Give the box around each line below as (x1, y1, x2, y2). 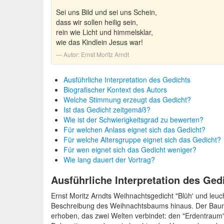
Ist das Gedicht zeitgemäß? (63, 104, 150, 114)
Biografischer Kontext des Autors (63, 84, 167, 94)
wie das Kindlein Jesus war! (56, 37, 143, 47)
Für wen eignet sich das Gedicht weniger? (63, 144, 196, 154)
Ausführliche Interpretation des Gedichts (63, 74, 190, 84)
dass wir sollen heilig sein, (56, 17, 138, 27)
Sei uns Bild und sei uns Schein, (56, 7, 157, 17)
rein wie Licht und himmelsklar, (56, 27, 153, 37)
